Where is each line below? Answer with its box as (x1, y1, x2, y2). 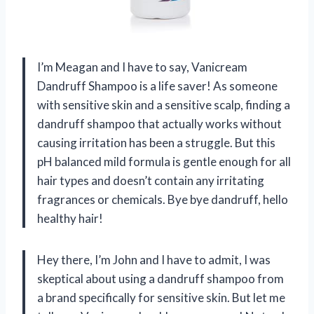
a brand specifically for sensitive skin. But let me (37, 290, 285, 305)
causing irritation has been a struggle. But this (37, 135, 275, 150)
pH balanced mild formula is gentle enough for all (37, 154, 291, 169)
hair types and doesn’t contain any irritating (37, 173, 264, 188)
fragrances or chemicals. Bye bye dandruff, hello (37, 192, 288, 207)
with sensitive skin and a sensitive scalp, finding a (37, 97, 290, 112)
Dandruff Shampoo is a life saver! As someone (37, 78, 278, 93)
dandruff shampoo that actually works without (37, 116, 282, 131)
